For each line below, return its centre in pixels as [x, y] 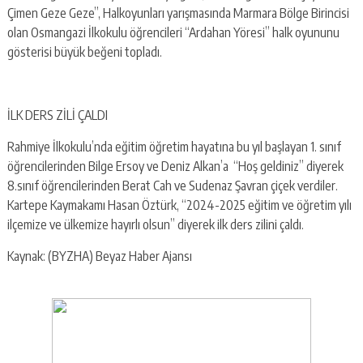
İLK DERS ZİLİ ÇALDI [57, 115]
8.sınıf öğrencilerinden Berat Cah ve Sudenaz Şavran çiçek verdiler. [172, 185]
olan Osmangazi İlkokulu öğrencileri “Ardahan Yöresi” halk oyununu [173, 32]
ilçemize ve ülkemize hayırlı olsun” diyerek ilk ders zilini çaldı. [155, 224]
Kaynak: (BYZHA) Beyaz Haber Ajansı [99, 256]
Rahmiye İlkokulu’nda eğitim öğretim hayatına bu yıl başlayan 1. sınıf [174, 146]
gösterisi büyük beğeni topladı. [85, 51]
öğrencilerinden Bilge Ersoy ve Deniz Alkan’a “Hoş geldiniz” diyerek [175, 166]
